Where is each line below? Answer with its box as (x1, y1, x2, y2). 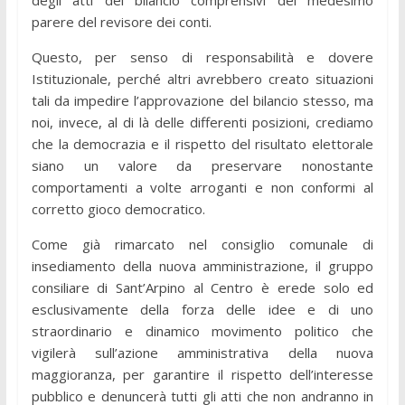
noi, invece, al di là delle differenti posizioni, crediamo (31, 112, 374, 131)
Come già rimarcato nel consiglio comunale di (31, 234, 374, 253)
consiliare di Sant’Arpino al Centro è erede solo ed (31, 278, 374, 297)
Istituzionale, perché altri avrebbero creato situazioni (31, 69, 374, 88)
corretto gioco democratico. (31, 199, 205, 218)
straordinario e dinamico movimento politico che (31, 321, 374, 340)
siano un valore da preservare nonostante (31, 155, 374, 174)
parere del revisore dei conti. (31, 12, 212, 31)
